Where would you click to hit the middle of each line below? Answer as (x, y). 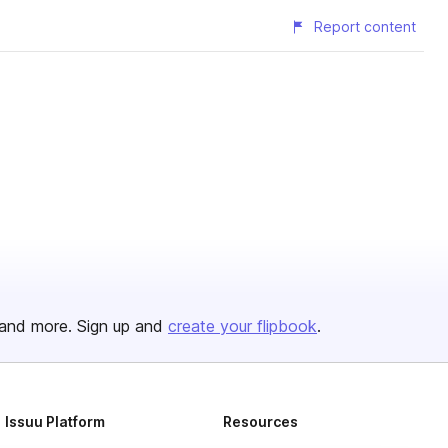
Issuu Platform (55, 421)
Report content (365, 26)
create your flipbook (242, 326)
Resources (260, 421)
